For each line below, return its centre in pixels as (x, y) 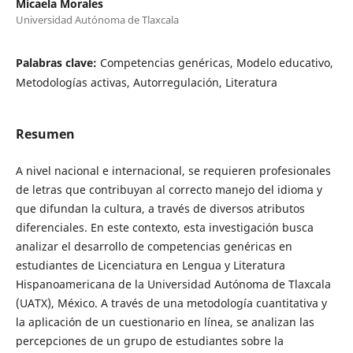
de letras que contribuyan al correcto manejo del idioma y (169, 190)
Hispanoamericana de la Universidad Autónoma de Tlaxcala (173, 284)
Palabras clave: (58, 63)
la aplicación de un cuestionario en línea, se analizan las (165, 322)
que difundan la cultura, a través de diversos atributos (160, 209)
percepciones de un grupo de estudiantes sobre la (149, 341)
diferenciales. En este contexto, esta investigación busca (164, 228)
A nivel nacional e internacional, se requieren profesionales (173, 171)
